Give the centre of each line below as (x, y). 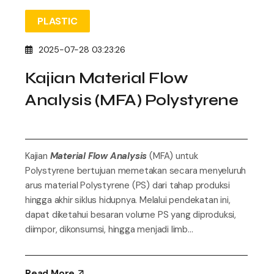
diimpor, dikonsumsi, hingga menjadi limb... (109, 229)
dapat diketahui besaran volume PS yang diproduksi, (131, 214)
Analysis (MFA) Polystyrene (131, 100)
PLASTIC (57, 21)
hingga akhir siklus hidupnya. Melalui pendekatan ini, (128, 200)
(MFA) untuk (172, 156)
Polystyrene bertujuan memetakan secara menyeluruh (136, 170)
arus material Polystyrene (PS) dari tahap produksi (128, 185)
